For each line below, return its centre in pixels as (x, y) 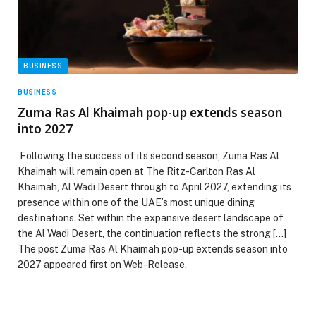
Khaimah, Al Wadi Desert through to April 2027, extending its (154, 187)
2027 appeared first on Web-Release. (102, 264)
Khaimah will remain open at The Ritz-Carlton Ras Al (136, 171)
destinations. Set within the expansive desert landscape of (151, 218)
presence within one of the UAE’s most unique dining (136, 202)
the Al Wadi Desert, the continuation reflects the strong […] (152, 233)
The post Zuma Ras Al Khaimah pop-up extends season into (153, 249)
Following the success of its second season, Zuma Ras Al (148, 156)
